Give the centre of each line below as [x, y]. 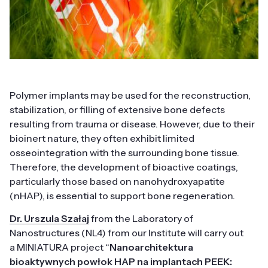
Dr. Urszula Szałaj [49, 219]
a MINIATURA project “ [60, 247]
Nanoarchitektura [151, 247]
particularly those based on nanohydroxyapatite [117, 182]
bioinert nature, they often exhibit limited [102, 138]
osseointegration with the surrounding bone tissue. [124, 153]
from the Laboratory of [141, 219]
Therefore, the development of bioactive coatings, [124, 167]
